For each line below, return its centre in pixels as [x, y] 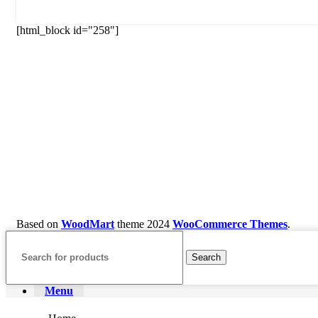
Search [206, 258]
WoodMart [88, 224]
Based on [39, 224]
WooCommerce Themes [230, 224]
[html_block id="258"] [67, 30]
